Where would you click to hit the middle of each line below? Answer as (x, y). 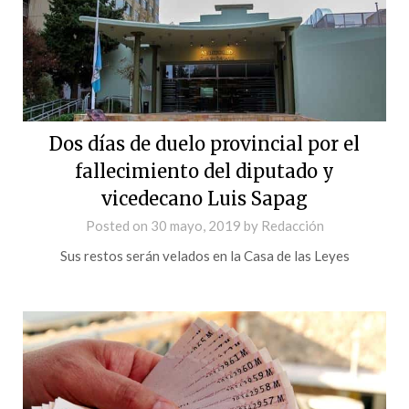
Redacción (292, 225)
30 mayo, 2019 (195, 225)
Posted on (118, 225)
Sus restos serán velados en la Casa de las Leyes (204, 255)
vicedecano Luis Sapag (204, 198)
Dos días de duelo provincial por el (204, 143)
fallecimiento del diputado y (204, 171)
